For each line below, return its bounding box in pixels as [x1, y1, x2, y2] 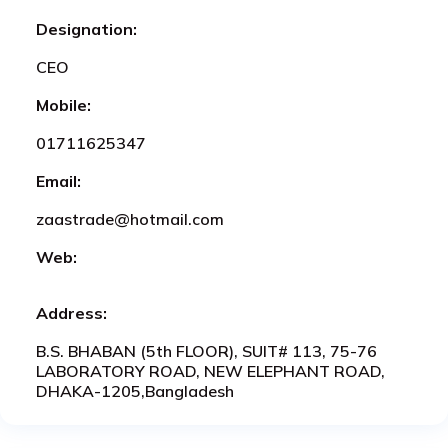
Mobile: [36, 94, 91, 115]
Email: [36, 170, 81, 191]
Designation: [36, 18, 137, 39]
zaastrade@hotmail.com [36, 208, 224, 229]
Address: [36, 302, 107, 323]
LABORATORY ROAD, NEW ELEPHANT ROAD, [36, 360, 385, 381]
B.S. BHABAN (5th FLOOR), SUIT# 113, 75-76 [36, 340, 377, 361]
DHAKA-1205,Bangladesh [36, 380, 234, 401]
